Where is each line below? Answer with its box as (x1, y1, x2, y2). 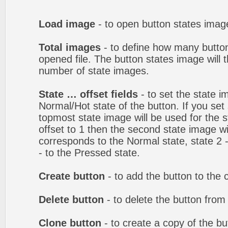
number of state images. (39, 65, 149, 76)
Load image (39, 18, 95, 30)
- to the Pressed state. (39, 147, 140, 158)
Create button (39, 170, 105, 182)
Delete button (39, 194, 104, 205)
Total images (39, 42, 101, 53)
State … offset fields (39, 89, 138, 100)
